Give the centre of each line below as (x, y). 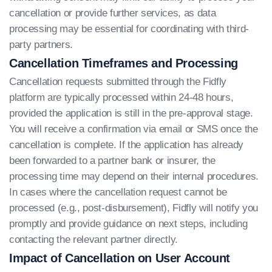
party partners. (41, 45)
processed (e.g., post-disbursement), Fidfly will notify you (134, 208)
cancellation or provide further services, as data (113, 13)
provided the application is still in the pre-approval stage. (131, 113)
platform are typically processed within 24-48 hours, (121, 97)
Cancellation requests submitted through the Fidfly (118, 82)
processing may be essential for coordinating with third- (129, 29)
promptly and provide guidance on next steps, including (128, 224)
